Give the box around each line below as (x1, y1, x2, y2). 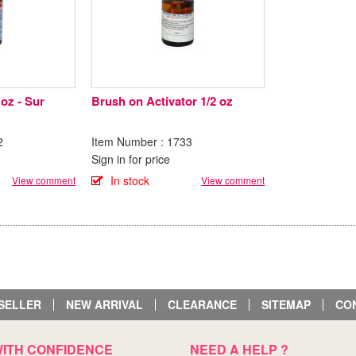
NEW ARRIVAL (66, 296, 143, 312)
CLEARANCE (168, 296, 237, 312)
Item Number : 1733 (91, 133, 192, 149)
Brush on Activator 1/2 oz (91, 91, 233, 110)
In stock (110, 172, 149, 188)
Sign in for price (91, 150, 170, 167)
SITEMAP (261, 296, 311, 312)
